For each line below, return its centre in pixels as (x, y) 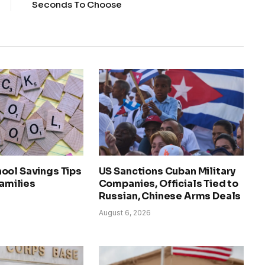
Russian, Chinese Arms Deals (170, 196)
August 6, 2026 (125, 212)
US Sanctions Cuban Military (167, 171)
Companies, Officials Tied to (169, 183)
